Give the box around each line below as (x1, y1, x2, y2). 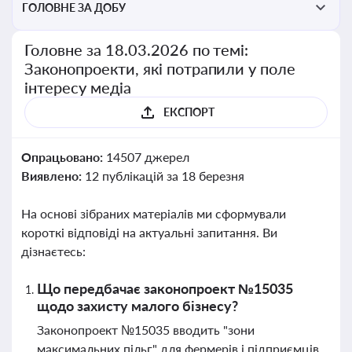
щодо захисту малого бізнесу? (37, 297, 238, 314)
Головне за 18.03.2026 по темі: (24, 40, 249, 59)
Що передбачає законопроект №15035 (37, 280, 293, 297)
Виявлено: (21, 168, 85, 183)
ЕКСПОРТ (163, 105, 214, 119)
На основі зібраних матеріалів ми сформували (21, 206, 286, 221)
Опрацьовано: (21, 149, 106, 164)
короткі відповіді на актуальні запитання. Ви (21, 225, 277, 240)
